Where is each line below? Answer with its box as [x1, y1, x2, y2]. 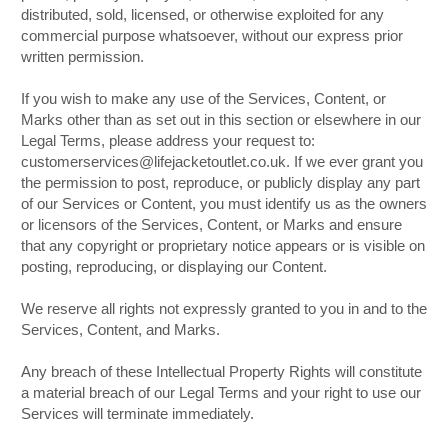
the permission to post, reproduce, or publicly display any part [21, 175, 420, 191]
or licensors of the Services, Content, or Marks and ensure [21, 217, 402, 233]
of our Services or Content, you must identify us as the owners [21, 196, 427, 212]
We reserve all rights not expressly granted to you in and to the [21, 301, 427, 317]
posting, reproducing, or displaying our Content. [21, 259, 327, 275]
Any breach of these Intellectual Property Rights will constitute [21, 364, 422, 380]
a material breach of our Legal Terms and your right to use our [21, 385, 421, 401]
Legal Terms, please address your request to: [21, 133, 315, 149]
